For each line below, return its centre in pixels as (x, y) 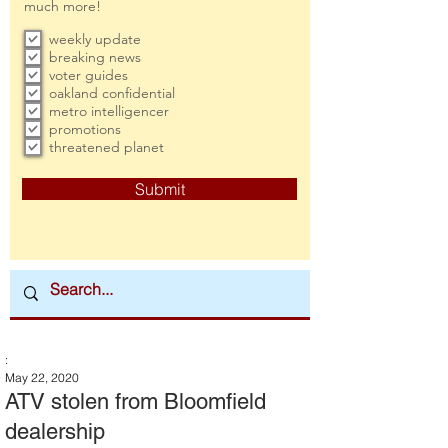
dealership (55, 431)
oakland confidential (112, 93)
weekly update (95, 39)
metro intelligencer (109, 111)
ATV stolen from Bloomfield (135, 401)
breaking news (95, 57)
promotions (85, 129)
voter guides (88, 75)
